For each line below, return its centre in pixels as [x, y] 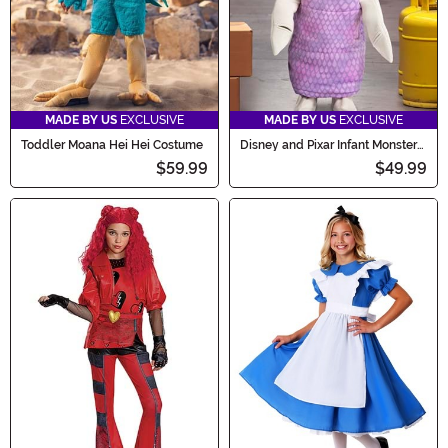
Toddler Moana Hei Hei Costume [112, 145]
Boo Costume [277, 157]
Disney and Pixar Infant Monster [328, 145]
